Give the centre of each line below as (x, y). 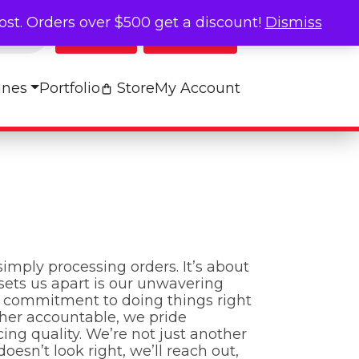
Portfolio (70, 88)
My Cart (199, 32)
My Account (198, 88)
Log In (105, 32)
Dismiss (293, 22)
